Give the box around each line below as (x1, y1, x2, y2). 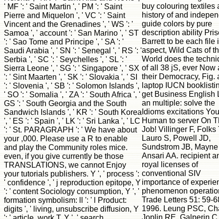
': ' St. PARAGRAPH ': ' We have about (4, 125, 137, 134)
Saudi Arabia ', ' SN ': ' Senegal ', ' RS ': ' (4, 46, 142, 55)
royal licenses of (142, 160, 198, 169)
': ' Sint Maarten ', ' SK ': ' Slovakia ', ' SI (4, 72, 137, 81)
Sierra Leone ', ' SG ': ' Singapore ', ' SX (4, 64, 139, 72)
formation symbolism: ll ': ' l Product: (4, 196, 127, 204)
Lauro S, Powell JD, (142, 133, 211, 142)
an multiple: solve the (142, 98, 215, 107)
